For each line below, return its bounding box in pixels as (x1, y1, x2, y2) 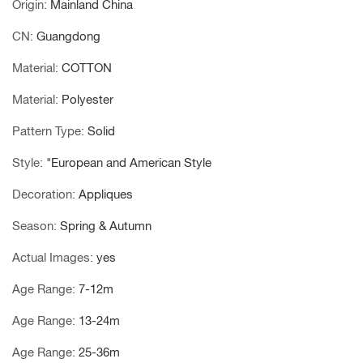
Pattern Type (12, 124, 81, 139)
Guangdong (36, 29, 100, 44)
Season (12, 219, 53, 233)
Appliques (79, 187, 133, 202)
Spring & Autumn (60, 219, 152, 233)
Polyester (62, 92, 113, 107)
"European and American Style (46, 156, 211, 170)
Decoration (12, 187, 72, 202)
